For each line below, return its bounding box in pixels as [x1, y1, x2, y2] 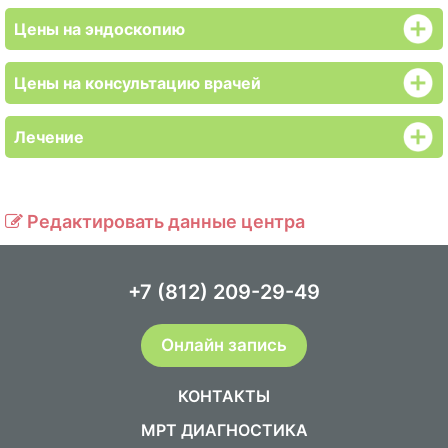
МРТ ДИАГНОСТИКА [140, 419, 308, 440]
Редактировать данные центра [23, 210, 305, 232]
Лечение [14, 126, 84, 147]
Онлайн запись [161, 334, 287, 355]
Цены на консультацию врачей [14, 72, 261, 93]
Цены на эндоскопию [14, 18, 185, 39]
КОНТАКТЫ [178, 385, 270, 406]
